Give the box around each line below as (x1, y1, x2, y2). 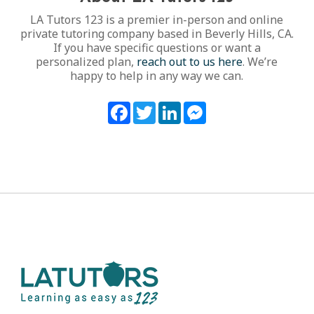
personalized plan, (36, 54, 137, 70)
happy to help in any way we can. (70, 68, 244, 84)
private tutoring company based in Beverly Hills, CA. (20, 26, 294, 42)
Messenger (205, 100, 265, 116)
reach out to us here (137, 54, 243, 70)
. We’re (243, 54, 278, 70)
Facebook (130, 100, 179, 116)
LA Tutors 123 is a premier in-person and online (30, 12, 284, 28)
